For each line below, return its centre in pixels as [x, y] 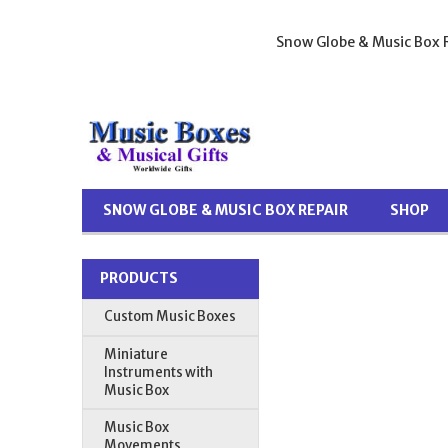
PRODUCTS [138, 278]
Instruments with [159, 372]
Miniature [136, 354]
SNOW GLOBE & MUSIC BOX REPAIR [226, 210]
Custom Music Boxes [170, 317]
